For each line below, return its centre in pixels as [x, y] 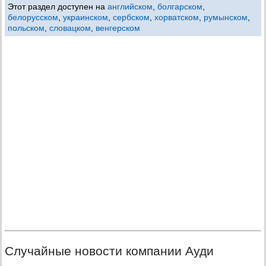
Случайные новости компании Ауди [109, 251]
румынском [226, 17]
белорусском [33, 17]
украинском [85, 17]
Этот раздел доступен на [58, 7]
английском [130, 7]
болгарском [180, 7]
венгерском [118, 28]
